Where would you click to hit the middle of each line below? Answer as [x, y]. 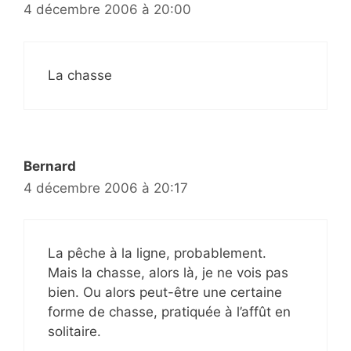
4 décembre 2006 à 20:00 [107, 10]
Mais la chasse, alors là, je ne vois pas [168, 273]
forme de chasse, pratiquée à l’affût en [169, 312]
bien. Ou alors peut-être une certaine [165, 293]
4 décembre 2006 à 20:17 [106, 188]
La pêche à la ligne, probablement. [157, 253]
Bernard [50, 166]
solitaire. [74, 332]
